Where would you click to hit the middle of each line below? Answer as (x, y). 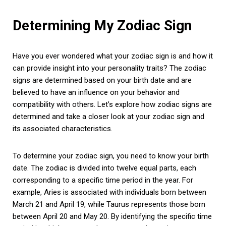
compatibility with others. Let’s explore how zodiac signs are (112, 104)
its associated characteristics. (63, 128)
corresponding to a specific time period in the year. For (103, 180)
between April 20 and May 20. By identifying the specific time (112, 216)
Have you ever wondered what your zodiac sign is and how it (113, 56)
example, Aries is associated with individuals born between (109, 192)
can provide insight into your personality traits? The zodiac (109, 68)
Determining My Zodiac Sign (102, 25)
